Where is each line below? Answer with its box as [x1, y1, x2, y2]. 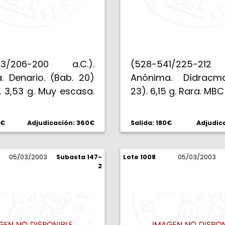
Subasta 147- [56, 153, 102, 161]
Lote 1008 [123, 153, 156, 161]
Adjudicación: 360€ [27, 119, 94, 127]
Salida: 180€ [131, 119, 172, 127]
